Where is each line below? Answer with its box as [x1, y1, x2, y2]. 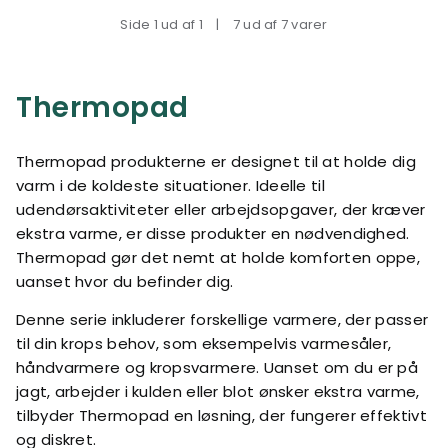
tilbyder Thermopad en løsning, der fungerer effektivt [16, 405, 427, 426]
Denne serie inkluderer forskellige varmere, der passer [16, 309, 429, 330]
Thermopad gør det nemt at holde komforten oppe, [16, 247, 421, 268]
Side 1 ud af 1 [120, 15, 207, 34]
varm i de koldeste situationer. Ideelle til [16, 175, 325, 196]
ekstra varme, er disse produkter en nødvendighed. [16, 223, 410, 244]
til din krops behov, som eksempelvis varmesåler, [16, 333, 392, 354]
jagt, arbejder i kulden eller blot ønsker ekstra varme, [16, 381, 420, 402]
